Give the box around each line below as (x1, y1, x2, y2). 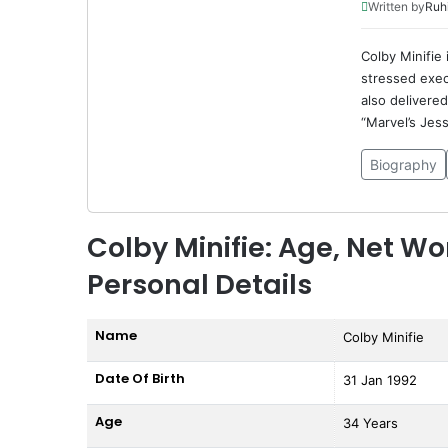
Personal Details (87, 265, 312, 303)
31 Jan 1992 (343, 371, 417, 388)
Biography (369, 155, 437, 173)
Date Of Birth (95, 368, 185, 388)
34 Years (343, 414, 398, 431)
